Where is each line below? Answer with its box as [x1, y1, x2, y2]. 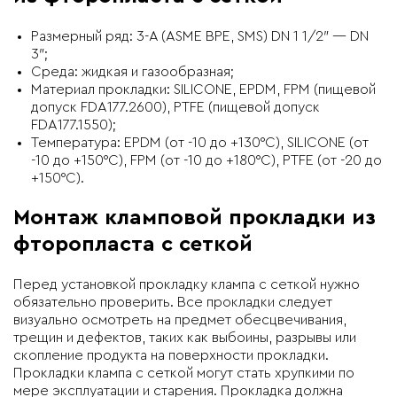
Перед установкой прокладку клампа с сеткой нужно [13, 276, 360, 292]
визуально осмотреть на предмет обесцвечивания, [13, 312, 346, 327]
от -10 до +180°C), [165, 152, 283, 167]
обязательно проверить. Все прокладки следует [13, 294, 332, 309]
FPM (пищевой [284, 82, 376, 97]
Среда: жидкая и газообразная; [31, 64, 234, 79]
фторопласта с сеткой [13, 233, 259, 255]
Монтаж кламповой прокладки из [13, 206, 376, 229]
